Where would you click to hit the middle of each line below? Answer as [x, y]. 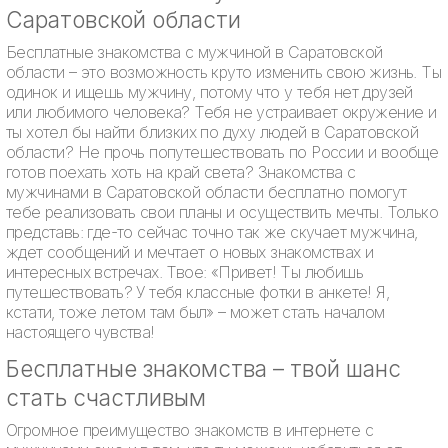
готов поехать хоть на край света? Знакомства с [181, 171]
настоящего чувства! [80, 331]
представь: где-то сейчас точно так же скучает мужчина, [212, 231]
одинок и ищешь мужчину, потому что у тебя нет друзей [209, 91]
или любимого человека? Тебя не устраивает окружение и [221, 111]
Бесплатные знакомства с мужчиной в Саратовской [194, 51]
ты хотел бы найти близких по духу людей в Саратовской [212, 131]
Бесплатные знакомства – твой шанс [203, 368]
